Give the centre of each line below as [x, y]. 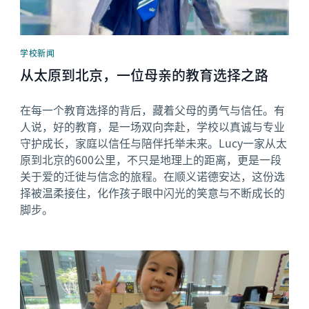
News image [50, 256]
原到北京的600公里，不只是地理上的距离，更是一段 [151, 159]
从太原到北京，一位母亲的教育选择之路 [144, 75]
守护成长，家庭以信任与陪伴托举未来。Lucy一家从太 [154, 143]
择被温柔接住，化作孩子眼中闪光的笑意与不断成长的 [153, 192]
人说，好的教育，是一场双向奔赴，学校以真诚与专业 [153, 126]
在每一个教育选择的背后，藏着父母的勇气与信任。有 [153, 110]
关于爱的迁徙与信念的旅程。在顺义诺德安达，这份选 [153, 176]
